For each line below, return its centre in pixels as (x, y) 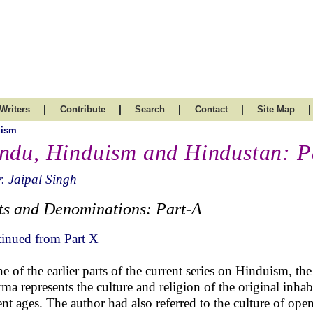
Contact (211, 109)
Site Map (276, 109)
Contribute (82, 109)
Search (150, 109)
